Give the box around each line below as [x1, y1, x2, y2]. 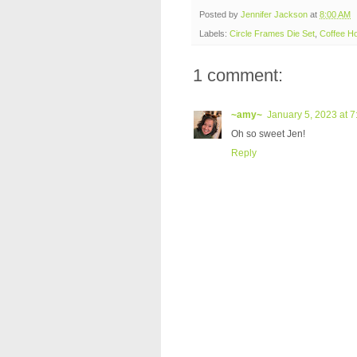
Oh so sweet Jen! [231, 128, 305, 140]
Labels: [199, 29, 229, 39]
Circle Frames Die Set [229, 29, 315, 39]
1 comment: [193, 65, 283, 86]
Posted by [199, 9, 241, 19]
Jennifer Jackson [241, 9, 308, 19]
